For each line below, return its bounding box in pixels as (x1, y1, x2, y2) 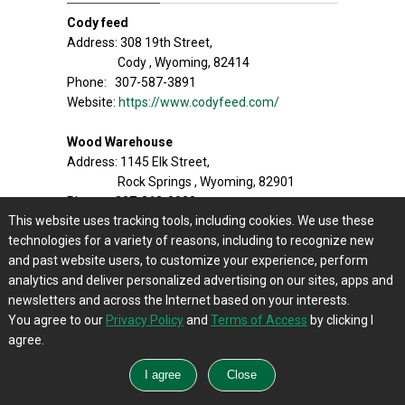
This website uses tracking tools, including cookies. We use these (7, 213, 374, 228)
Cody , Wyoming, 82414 (118, 55, 250, 70)
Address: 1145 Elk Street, (67, 155, 210, 169)
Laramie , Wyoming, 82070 (118, 294, 268, 308)
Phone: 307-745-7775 (67, 314, 196, 328)
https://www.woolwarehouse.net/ (118, 214, 310, 229)
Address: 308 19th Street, (67, 35, 212, 50)
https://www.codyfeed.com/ (118, 95, 279, 109)
